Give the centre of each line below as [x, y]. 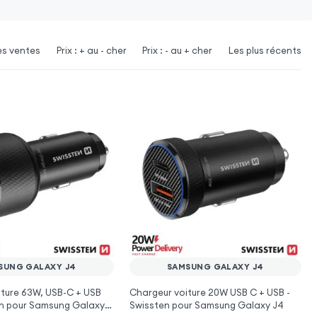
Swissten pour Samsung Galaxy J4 [206, 305]
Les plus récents [265, 50]
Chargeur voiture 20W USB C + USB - [209, 293]
